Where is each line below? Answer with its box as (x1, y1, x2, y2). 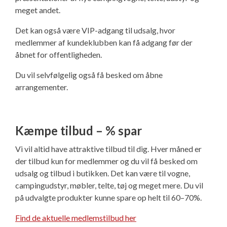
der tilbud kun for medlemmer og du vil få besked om (15, 156, 198, 166)
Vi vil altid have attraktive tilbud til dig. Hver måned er (15, 144, 202, 154)
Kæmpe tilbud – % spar (15, 123, 142, 138)
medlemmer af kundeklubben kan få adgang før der (15, 37, 193, 48)
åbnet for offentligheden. (15, 50, 102, 60)
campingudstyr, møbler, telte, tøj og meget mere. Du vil (15, 180, 203, 191)
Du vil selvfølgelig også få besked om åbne (15, 70, 163, 80)
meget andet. (15, 5, 60, 15)
